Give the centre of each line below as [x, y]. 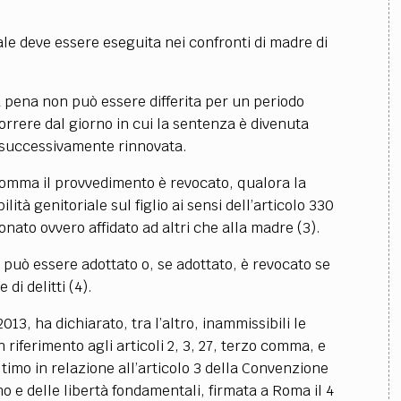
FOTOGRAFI [299, 35]
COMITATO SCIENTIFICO [99, 35]
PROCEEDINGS [207, 116]
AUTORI [185, 35]
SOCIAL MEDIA [200, 172]
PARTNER [358, 35]
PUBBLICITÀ [281, 116]
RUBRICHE [102, 116]
